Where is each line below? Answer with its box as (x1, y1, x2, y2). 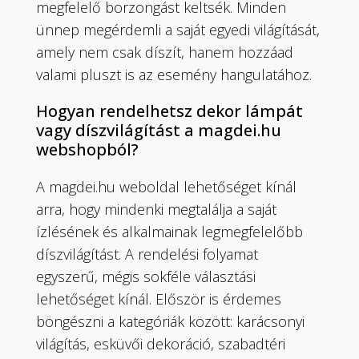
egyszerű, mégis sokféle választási (36, 266, 256, 286)
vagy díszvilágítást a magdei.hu (36, 119, 282, 141)
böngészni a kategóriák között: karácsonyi (36, 311, 305, 331)
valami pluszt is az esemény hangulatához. (36, 64, 313, 84)
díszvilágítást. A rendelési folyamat (36, 244, 259, 264)
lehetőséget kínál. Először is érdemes (36, 288, 282, 309)
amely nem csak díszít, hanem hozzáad (36, 42, 294, 62)
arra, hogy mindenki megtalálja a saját (36, 199, 277, 219)
